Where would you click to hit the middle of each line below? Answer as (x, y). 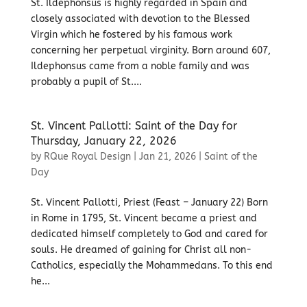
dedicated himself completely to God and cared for (149, 234)
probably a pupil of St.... (86, 82)
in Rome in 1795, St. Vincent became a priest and (144, 218)
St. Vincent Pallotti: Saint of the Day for (134, 126)
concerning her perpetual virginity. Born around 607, (150, 50)
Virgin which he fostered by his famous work (131, 35)
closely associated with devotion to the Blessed (140, 19)
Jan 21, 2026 (167, 157)
